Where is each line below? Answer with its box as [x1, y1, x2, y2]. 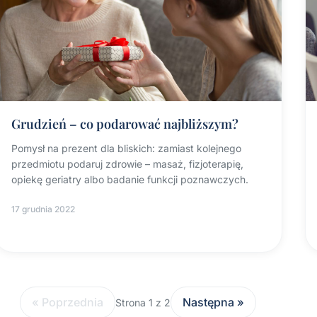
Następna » [183, 294, 244, 309]
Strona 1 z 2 [115, 296, 171, 309]
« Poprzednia [32, 294, 103, 309]
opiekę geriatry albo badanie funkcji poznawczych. [11, 173, 249, 185]
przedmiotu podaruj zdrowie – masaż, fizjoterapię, [11, 157, 244, 170]
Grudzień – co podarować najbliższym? [11, 115, 239, 132]
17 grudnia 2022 [11, 203, 76, 214]
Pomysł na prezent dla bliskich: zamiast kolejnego [11, 142, 242, 154]
